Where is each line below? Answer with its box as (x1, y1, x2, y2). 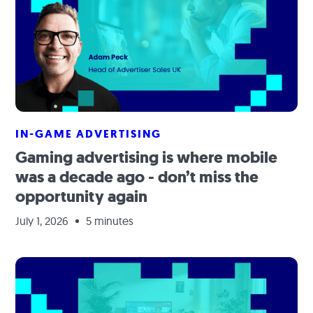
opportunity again (15, 186, 148, 208)
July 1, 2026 (15, 214, 69, 228)
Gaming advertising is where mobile (15, 147, 278, 168)
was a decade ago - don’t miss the (15, 166, 259, 188)
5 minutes (86, 214, 134, 228)
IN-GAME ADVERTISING (15, 126, 162, 141)
